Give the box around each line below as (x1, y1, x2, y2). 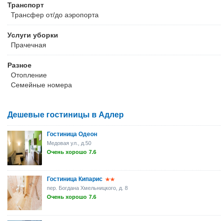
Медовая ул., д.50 (47, 140, 91, 146)
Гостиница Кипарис (47, 176, 103, 183)
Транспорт (7, 1, 44, 9)
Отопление (11, 71, 47, 79)
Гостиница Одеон (47, 131, 97, 138)
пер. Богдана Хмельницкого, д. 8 (47, 185, 128, 191)
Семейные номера (11, 81, 72, 89)
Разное (7, 61, 32, 69)
